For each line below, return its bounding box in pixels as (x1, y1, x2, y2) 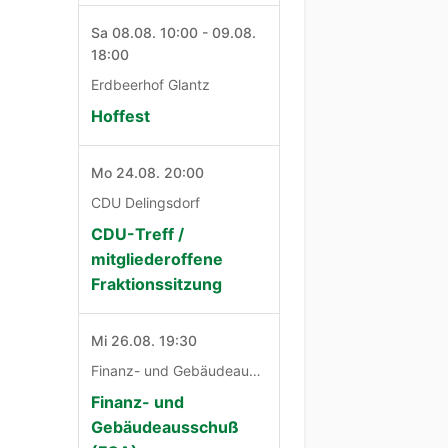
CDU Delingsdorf (91, 193, 201, 211)
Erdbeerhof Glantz (91, 75, 211, 93)
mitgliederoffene (91, 248, 224, 269)
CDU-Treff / (91, 223, 185, 244)
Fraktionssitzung (91, 273, 223, 294)
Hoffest (91, 105, 151, 126)
